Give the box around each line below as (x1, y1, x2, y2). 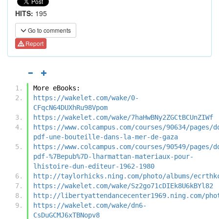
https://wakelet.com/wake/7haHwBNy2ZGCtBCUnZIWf (33, 113, 213, 121)
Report (24, 39, 44, 48)
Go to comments (26, 26, 71, 34)
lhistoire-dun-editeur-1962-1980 (33, 162, 154, 170)
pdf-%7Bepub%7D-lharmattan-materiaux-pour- (33, 152, 194, 160)
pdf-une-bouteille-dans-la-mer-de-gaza (33, 132, 178, 141)
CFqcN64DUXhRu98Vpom (33, 103, 108, 111)
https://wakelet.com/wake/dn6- (33, 201, 147, 209)
